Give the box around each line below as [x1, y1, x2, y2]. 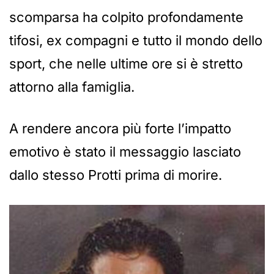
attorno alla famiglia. [9, 79, 135, 95]
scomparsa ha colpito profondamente [9, 9, 243, 26]
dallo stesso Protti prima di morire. [9, 167, 222, 183]
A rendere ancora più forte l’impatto [9, 120, 231, 137]
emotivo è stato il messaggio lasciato [9, 144, 241, 160]
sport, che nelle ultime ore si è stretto [9, 56, 243, 72]
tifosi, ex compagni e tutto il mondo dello [9, 32, 262, 49]
